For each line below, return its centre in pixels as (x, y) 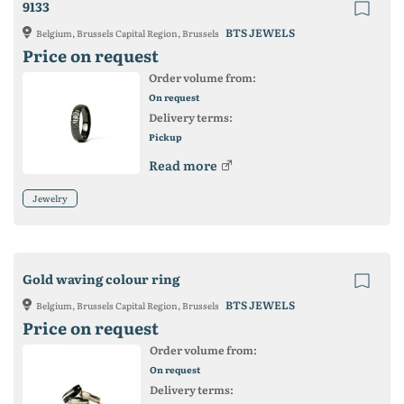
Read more (184, 165)
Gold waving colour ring (101, 278)
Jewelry (50, 197)
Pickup (166, 136)
